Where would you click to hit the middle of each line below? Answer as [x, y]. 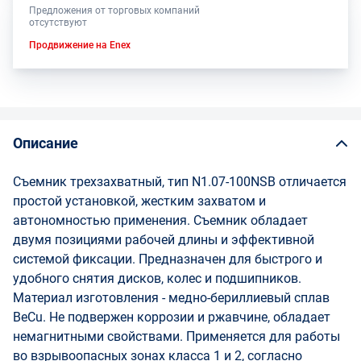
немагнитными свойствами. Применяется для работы [176, 336]
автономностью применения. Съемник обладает [160, 220]
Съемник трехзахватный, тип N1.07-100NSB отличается [180, 182]
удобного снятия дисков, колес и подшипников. [157, 278]
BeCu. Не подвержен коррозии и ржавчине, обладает [172, 317]
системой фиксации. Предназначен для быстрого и [168, 259]
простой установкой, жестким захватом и [139, 201]
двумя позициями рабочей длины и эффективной [164, 240]
